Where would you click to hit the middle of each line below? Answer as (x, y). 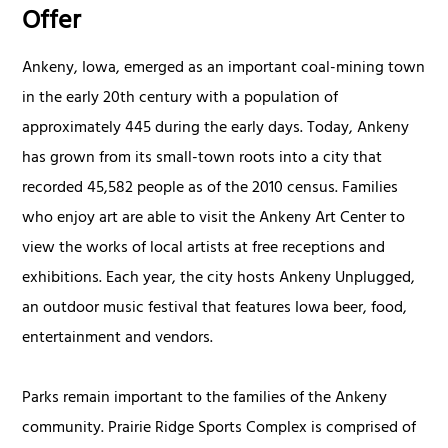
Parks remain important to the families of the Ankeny (205, 399)
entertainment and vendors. (118, 339)
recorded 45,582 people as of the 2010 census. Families (210, 189)
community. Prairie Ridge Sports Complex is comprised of (219, 429)
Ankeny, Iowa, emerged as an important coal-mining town (224, 69)
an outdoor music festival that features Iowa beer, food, (215, 309)
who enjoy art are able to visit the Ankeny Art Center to (214, 219)
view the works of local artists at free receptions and (204, 249)
